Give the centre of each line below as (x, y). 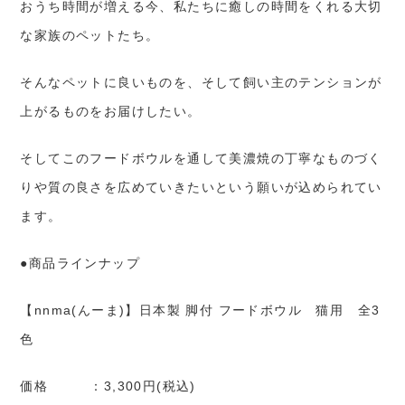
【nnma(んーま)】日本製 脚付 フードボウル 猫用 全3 (200, 311)
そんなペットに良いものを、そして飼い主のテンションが (201, 83)
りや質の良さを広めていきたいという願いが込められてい (201, 188)
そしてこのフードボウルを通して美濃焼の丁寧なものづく (201, 159)
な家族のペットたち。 (90, 36)
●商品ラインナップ (80, 264)
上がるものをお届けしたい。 (111, 112)
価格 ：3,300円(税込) (108, 386)
